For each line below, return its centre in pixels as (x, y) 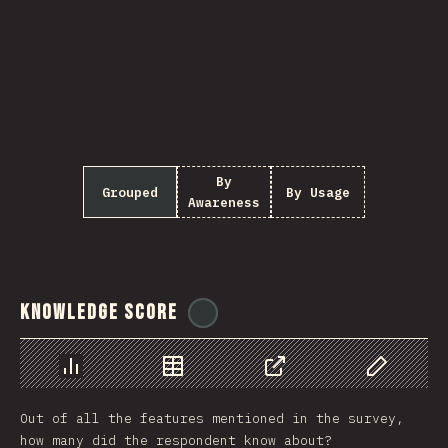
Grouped (130, 192)
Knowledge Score (99, 312)
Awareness (224, 202)
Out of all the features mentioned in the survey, (212, 418)
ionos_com (270, 312)
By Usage (318, 192)
